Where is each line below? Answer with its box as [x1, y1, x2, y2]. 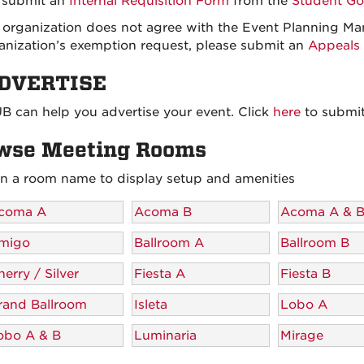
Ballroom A [133, 235, 204, 250]
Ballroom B [279, 235, 349, 250]
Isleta [133, 297, 167, 312]
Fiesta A [133, 266, 185, 281]
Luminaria [133, 327, 197, 343]
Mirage [279, 327, 323, 343]
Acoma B [133, 204, 192, 219]
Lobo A [279, 297, 327, 312]
